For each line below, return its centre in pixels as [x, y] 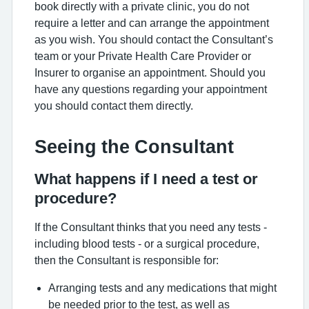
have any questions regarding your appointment [151, 89]
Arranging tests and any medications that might [162, 288]
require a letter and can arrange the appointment [152, 23]
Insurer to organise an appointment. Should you [150, 72]
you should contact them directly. [115, 106]
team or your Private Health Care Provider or [143, 56]
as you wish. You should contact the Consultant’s [154, 39]
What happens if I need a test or [146, 179]
